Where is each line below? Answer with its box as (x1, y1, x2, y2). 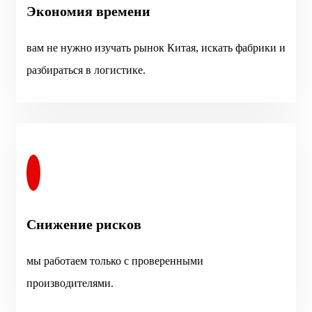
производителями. (26, 276, 114, 289)
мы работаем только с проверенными (26, 254, 203, 267)
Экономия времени (26, 3, 150, 19)
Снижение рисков (26, 216, 141, 232)
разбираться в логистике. (26, 63, 146, 76)
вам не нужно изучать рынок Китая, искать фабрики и (26, 41, 286, 54)
